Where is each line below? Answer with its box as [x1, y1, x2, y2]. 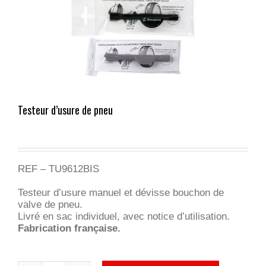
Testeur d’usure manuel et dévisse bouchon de [18, 187, 224, 198]
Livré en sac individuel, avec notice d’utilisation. [18, 211, 230, 222]
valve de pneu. [18, 199, 83, 210]
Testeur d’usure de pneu [18, 102, 113, 118]
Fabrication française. [18, 223, 121, 234]
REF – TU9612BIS [18, 163, 99, 175]
